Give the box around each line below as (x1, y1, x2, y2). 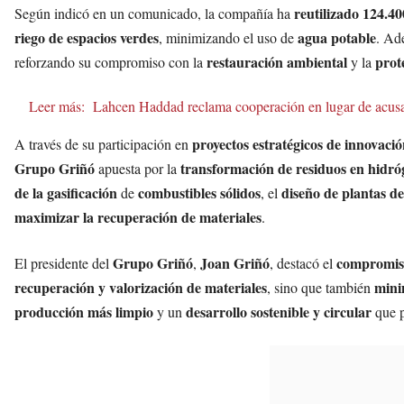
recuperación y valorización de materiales (14, 277, 267, 298)
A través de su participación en (14, 134, 192, 154)
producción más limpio (14, 301, 153, 323)
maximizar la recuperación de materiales (14, 207, 262, 228)
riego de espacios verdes (14, 27, 159, 49)
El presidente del (14, 253, 113, 273)
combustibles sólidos (138, 182, 261, 204)
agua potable (298, 27, 376, 49)
